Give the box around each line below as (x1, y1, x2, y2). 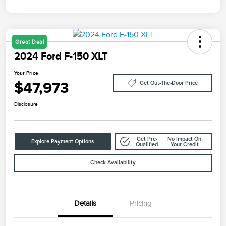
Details (74, 199, 96, 208)
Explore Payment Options (31, 139, 94, 145)
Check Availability (90, 160, 136, 166)
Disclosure (14, 101, 38, 107)
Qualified (136, 141, 158, 147)
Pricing (130, 199, 152, 208)
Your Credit (170, 141, 199, 147)
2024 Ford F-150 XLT (14, 50, 108, 62)
